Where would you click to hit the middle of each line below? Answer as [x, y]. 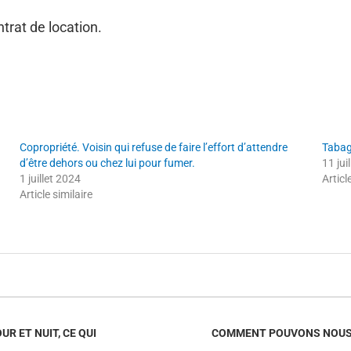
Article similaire [56, 194]
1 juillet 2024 [51, 178]
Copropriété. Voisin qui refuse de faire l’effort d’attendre [154, 147]
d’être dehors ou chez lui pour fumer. [108, 163]
